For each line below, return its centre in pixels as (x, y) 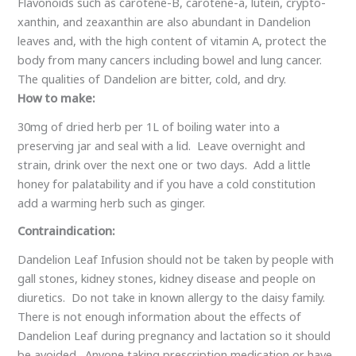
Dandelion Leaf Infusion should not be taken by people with (176, 259)
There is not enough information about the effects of (160, 317)
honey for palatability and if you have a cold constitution (167, 183)
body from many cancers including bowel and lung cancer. (170, 60)
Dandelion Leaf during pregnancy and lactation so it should (174, 336)
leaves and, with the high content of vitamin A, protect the (172, 41)
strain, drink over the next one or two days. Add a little (164, 164)
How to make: (57, 98)
